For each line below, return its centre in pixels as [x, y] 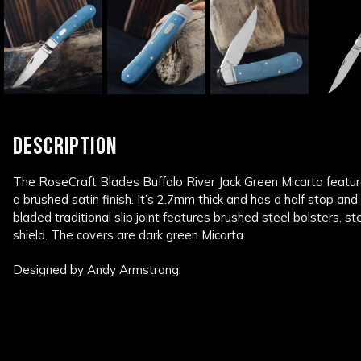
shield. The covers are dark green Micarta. [129, 235]
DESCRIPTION [65, 147]
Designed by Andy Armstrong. [97, 270]
